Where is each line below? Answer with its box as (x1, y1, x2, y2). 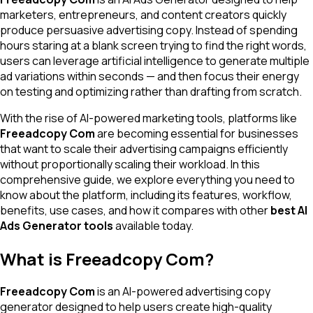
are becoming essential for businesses (95, 125, 298, 141)
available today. (113, 217, 194, 233)
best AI (270, 202, 307, 218)
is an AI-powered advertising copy (95, 284, 270, 300)
